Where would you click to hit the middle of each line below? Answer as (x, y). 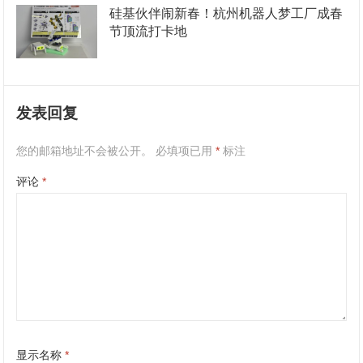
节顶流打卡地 (149, 31)
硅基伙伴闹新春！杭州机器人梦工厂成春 (226, 13)
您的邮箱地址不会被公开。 (85, 151)
